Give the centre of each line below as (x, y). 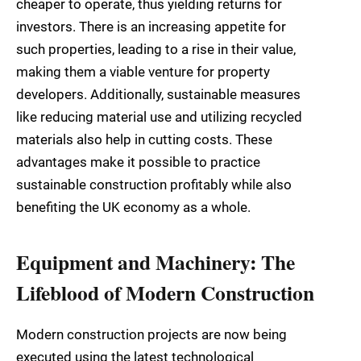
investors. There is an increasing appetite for (151, 27)
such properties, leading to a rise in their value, (156, 50)
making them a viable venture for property (143, 72)
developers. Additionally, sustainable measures (158, 95)
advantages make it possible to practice (138, 162)
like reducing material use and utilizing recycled (159, 117)
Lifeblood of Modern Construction (165, 292)
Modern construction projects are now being (151, 334)
